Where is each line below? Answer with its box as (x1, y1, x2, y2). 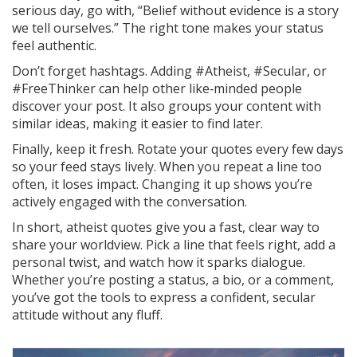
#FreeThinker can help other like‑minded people (12, 79, 302, 97)
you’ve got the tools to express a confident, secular (12, 288, 316, 306)
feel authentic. (12, 36, 96, 54)
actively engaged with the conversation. (12, 192, 247, 210)
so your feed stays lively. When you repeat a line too (12, 157, 322, 175)
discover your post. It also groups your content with (12, 96, 321, 115)
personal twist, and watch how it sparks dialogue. (12, 253, 305, 271)
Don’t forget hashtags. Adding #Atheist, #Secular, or (12, 61, 327, 80)
